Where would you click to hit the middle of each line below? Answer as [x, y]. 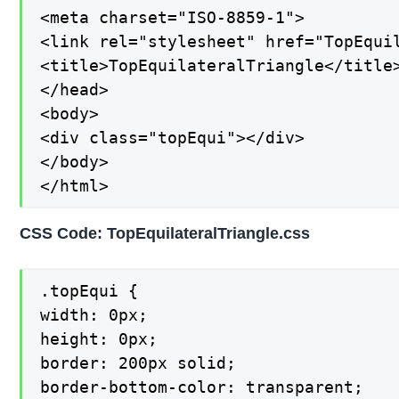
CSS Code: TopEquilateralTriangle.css [165, 233]
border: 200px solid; [138, 362]
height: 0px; [99, 338]
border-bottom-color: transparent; [202, 387]
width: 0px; [94, 314]
